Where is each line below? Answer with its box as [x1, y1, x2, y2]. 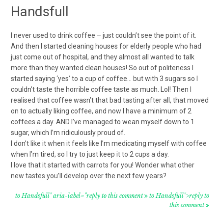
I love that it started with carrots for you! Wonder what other [11, 161, 195, 169]
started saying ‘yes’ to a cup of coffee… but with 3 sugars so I [11, 74, 198, 82]
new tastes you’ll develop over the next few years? [11, 171, 167, 180]
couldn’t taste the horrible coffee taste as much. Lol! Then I [11, 85, 192, 93]
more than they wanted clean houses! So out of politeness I [11, 63, 194, 72]
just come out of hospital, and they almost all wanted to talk [11, 53, 195, 61]
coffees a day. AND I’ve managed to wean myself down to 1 [11, 117, 195, 126]
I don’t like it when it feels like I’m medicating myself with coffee [11, 139, 207, 147]
